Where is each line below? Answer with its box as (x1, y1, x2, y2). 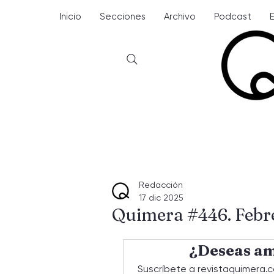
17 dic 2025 (139, 192, 183, 202)
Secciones (100, 11, 146, 22)
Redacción (139, 179, 183, 190)
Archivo (164, 11, 196, 22)
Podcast (214, 11, 251, 22)
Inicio (59, 11, 81, 22)
